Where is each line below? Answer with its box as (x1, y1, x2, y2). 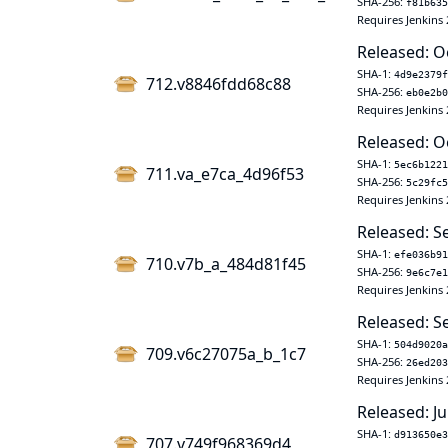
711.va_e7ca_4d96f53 (146, 163, 304, 185)
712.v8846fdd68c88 (146, 73, 291, 95)
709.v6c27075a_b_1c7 (146, 343, 306, 365)
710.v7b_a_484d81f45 (146, 253, 306, 275)
